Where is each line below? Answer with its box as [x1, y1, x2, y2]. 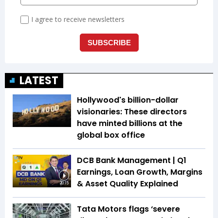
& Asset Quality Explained [77, 178, 178, 189]
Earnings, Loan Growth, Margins [77, 166, 202, 178]
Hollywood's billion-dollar [77, 94, 179, 106]
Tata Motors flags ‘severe [77, 203, 180, 215]
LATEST [19, 73, 58, 88]
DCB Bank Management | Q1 [77, 154, 186, 166]
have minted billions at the [77, 117, 182, 129]
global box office [77, 129, 145, 141]
